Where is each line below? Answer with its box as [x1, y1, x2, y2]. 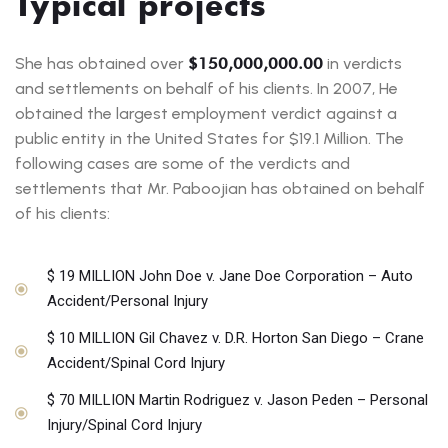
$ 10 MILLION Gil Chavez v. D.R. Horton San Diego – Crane [46, 329, 424, 348]
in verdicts [323, 54, 402, 74]
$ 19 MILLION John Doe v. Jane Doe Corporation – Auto [46, 267, 413, 286]
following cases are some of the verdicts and [15, 154, 350, 174]
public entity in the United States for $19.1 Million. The [15, 129, 404, 149]
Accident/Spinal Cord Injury [46, 354, 225, 373]
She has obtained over [15, 54, 188, 74]
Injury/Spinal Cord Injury [46, 416, 202, 435]
